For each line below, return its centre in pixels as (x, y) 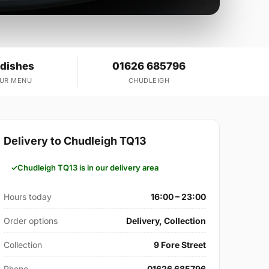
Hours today (28, 197)
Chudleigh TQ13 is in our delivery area (88, 168)
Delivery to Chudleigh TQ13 (75, 141)
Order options (31, 221)
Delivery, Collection (166, 221)
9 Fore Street (180, 245)
